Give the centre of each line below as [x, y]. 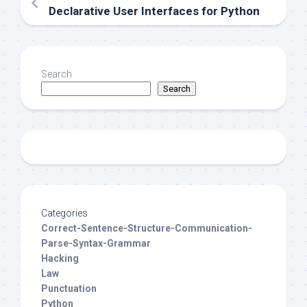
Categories [64, 213]
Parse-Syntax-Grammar [96, 244]
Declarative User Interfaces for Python [154, 11]
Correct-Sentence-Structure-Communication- [147, 229]
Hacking [60, 259]
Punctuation [69, 289]
